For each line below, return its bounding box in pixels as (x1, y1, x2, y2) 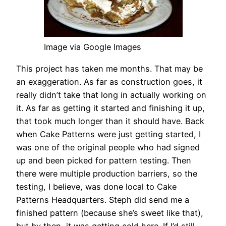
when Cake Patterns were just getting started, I (16, 129, 201, 139)
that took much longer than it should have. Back (16, 116, 204, 126)
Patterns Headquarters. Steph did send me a (16, 194, 189, 205)
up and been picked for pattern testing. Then (16, 155, 191, 165)
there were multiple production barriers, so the (16, 168, 197, 179)
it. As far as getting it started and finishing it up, (16, 102, 205, 113)
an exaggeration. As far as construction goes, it (16, 76, 202, 87)
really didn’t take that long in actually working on (16, 89, 206, 100)
